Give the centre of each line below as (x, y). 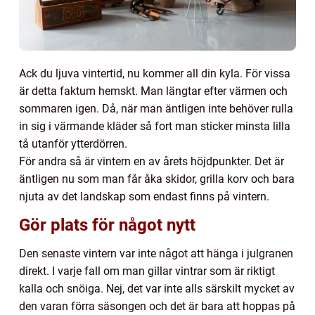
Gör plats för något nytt (107, 225)
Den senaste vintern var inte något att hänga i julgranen (156, 254)
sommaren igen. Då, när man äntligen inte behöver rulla (156, 109)
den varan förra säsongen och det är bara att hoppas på (157, 307)
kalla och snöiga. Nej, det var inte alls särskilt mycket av (157, 289)
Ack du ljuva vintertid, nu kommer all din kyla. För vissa (155, 74)
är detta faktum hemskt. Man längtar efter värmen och (153, 91)
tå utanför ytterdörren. (73, 144)
